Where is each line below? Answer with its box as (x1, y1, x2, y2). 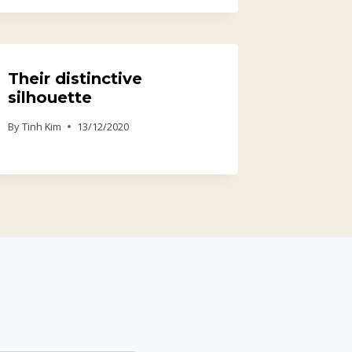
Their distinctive (8, 69, 143, 89)
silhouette (8, 88, 93, 108)
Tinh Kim (21, 119, 61, 134)
